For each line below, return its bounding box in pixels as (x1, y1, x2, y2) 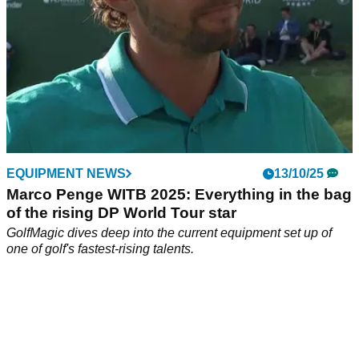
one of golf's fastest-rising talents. (6, 242, 194, 256)
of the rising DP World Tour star (6, 204, 236, 222)
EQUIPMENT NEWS (6, 167, 126, 181)
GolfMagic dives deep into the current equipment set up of (6, 226, 332, 240)
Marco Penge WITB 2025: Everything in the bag (6, 186, 352, 204)
